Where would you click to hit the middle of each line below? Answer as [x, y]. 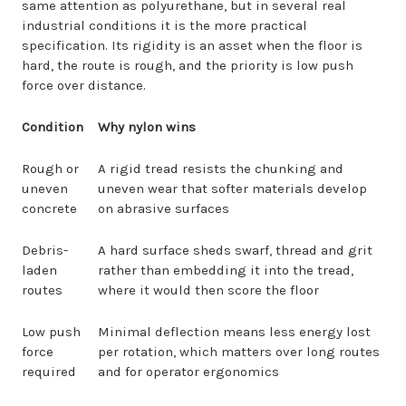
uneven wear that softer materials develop [232, 188]
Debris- [45, 250]
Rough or [50, 169]
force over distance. [84, 85]
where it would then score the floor [208, 290]
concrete [49, 208]
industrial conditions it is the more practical [164, 25]
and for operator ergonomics [188, 372]
